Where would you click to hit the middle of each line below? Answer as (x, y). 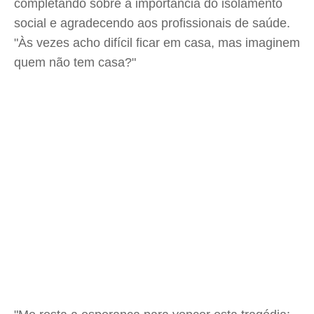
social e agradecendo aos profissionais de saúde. (152, 23)
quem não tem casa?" (75, 62)
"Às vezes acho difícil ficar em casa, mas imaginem (157, 43)
